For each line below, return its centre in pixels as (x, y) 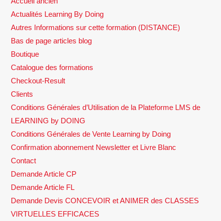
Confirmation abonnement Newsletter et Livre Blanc (94, 147)
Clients (22, 94)
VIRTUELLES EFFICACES (55, 214)
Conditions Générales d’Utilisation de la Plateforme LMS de (106, 107)
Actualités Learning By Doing (57, 14)
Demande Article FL (43, 187)
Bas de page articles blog (52, 40)
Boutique (25, 54)
